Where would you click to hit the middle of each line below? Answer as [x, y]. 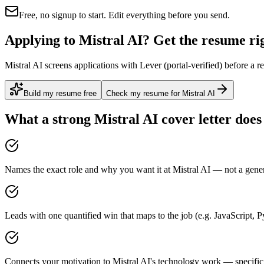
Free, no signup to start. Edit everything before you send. [124, 15]
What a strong [49, 119]
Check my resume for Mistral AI [161, 93]
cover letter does [210, 119]
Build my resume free [60, 93]
